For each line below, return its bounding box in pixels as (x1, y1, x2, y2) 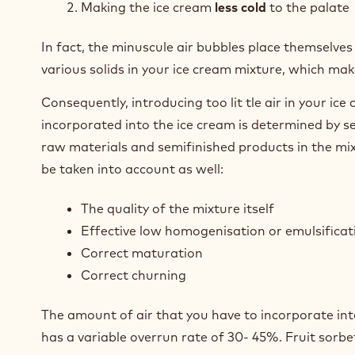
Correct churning (81, 267, 186, 283)
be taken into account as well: (41, 161, 223, 177)
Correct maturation (81, 245, 203, 261)
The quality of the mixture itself (81, 200, 274, 216)
